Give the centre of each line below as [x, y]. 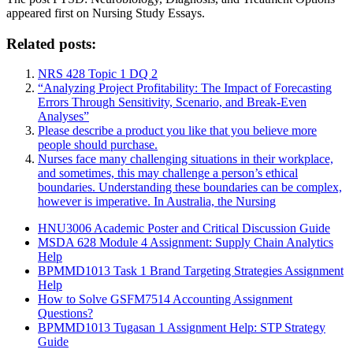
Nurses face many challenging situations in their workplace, [186, 159]
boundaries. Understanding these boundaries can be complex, [190, 188]
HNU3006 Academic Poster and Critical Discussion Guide [184, 229]
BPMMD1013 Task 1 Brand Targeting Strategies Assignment [191, 271]
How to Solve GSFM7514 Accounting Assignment [165, 299]
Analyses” [63, 117]
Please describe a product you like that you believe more [177, 131]
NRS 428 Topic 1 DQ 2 [98, 74]
